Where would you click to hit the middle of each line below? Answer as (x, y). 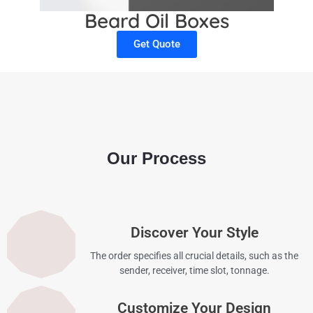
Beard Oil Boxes (156, 20)
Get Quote (156, 44)
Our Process (156, 158)
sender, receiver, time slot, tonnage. (194, 270)
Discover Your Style (194, 232)
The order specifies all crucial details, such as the (194, 255)
